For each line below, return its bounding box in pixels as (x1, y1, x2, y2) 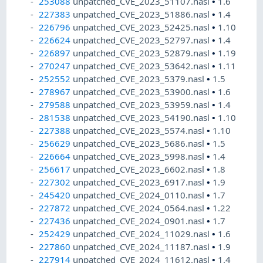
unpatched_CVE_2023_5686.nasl (73, 137, 207, 150)
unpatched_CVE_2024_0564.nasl (73, 202, 207, 214)
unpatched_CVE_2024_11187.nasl (73, 241, 213, 253)
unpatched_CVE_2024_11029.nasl (73, 228, 213, 240)
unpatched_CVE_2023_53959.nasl (73, 99, 213, 111)
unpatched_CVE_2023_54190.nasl (73, 112, 213, 124)
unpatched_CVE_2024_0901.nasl (73, 215, 207, 227)
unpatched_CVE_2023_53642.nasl (73, 60, 213, 72)
